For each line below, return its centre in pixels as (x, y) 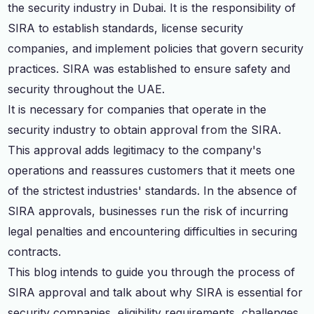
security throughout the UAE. (87, 89)
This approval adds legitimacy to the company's (135, 150)
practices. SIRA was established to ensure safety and (149, 68)
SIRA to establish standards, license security (126, 28)
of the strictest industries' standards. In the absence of (153, 190)
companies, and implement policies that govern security (156, 48)
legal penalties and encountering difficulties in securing (153, 231)
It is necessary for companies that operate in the (137, 109)
